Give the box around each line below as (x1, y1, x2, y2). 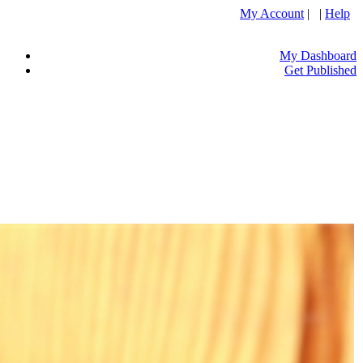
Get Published (284, 63, 357, 77)
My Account (240, 6, 304, 20)
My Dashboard (280, 49, 357, 62)
